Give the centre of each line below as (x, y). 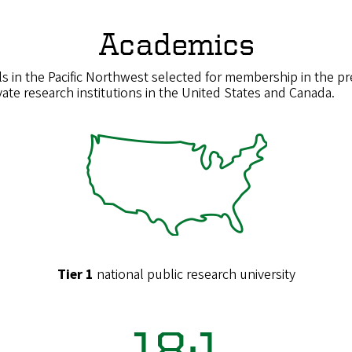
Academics (176, 44)
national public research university (194, 275)
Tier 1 (75, 275)
